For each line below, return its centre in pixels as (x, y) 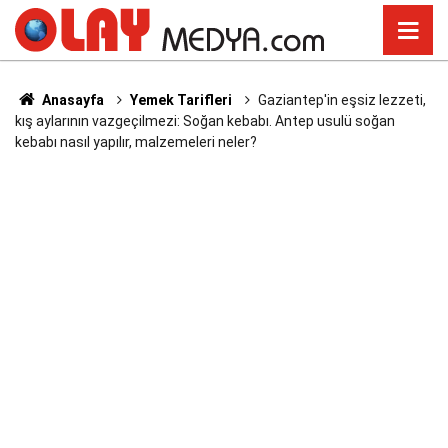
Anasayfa (71, 100)
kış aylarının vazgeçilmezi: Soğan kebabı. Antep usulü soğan (205, 121)
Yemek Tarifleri (180, 100)
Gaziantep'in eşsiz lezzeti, (341, 100)
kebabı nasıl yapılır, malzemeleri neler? (136, 142)
